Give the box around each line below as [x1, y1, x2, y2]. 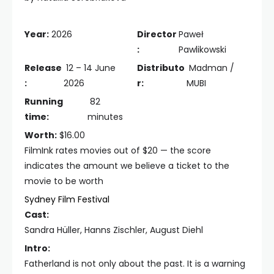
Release [24, 61, 62, 74]
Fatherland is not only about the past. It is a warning [24, 257, 245, 270]
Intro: [24, 242, 50, 254]
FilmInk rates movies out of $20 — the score [24, 144, 211, 157]
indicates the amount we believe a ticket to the [24, 159, 229, 172]
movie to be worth [24, 174, 103, 187]
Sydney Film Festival [24, 193, 109, 206]
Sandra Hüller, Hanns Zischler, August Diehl [24, 223, 203, 236]
